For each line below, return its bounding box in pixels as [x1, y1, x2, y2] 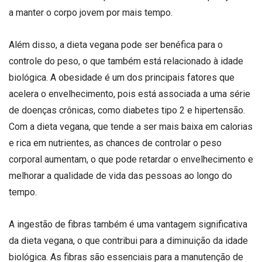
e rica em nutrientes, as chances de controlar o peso [9, 137, 222, 149]
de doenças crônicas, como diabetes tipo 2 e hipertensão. [9, 104, 245, 116]
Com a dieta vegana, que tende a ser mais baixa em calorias [9, 120, 253, 132]
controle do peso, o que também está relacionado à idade [9, 55, 243, 67]
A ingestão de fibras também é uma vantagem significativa [9, 218, 247, 230]
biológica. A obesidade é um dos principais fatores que [9, 71, 235, 83]
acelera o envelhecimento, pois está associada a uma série [9, 88, 250, 99]
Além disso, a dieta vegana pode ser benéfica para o [9, 39, 223, 50]
